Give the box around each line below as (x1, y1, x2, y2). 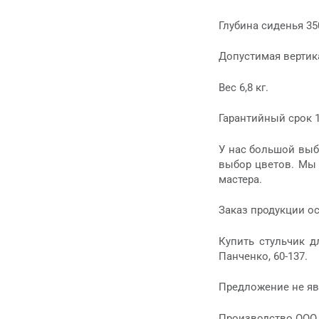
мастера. (219, 172, 262, 186)
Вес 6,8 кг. (219, 80, 268, 94)
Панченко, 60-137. (219, 249, 308, 263)
